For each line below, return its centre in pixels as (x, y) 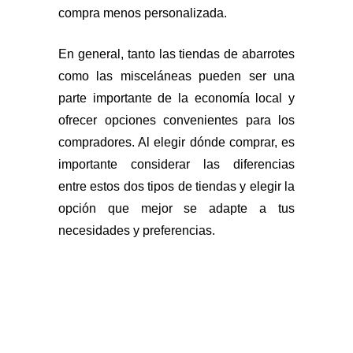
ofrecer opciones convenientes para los (176, 120)
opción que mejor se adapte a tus (176, 208)
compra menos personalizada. (143, 13)
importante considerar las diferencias (176, 164)
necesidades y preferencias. (137, 230)
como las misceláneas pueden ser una (176, 76)
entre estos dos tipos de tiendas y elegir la (176, 186)
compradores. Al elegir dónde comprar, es (176, 142)
